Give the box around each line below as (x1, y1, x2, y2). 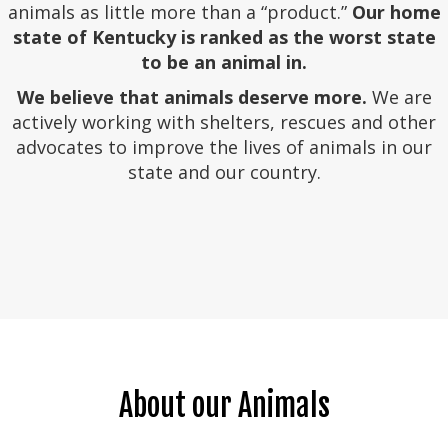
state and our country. (127, 159, 321, 184)
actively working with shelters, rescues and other (12, 109, 436, 134)
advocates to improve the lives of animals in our (16, 134, 432, 159)
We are (366, 84, 432, 109)
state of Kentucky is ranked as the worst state (12, 24, 436, 49)
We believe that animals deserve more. (16, 84, 367, 109)
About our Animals (118, 386, 330, 424)
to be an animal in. (141, 49, 307, 74)
